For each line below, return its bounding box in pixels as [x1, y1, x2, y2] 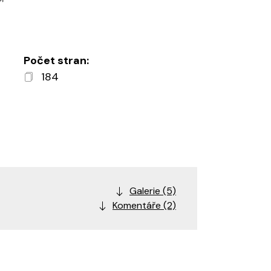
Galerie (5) [129, 184, 176, 198]
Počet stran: [23, 53, 89, 68]
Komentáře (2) [113, 199, 176, 212]
